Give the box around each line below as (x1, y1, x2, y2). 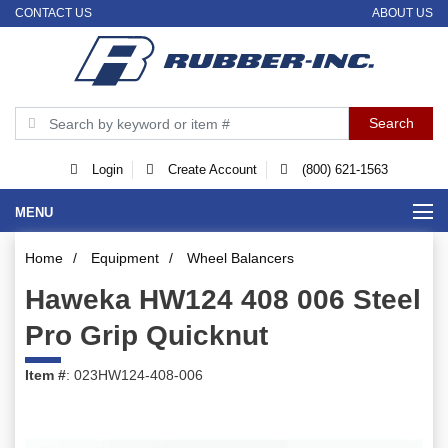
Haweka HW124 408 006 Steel (25, 284, 421, 316)
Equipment (91, 250, 159, 267)
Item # (25, 367, 66, 384)
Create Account (163, 162, 257, 178)
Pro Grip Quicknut (25, 320, 268, 352)
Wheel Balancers (187, 250, 294, 267)
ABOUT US (372, 5, 433, 20)
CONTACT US (15, 5, 92, 20)
